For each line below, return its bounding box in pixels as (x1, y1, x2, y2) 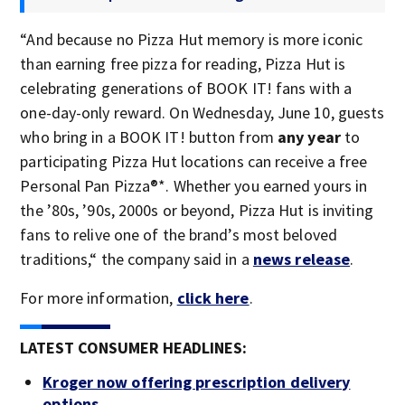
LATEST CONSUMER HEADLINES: (20, 336, 248, 358)
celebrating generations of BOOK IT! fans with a (20, 77, 353, 99)
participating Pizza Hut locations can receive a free (20, 150, 368, 172)
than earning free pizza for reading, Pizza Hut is (20, 52, 346, 74)
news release (252, 248, 351, 269)
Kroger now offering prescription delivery (42, 371, 351, 392)
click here (176, 287, 250, 308)
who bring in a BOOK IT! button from (20, 126, 278, 147)
